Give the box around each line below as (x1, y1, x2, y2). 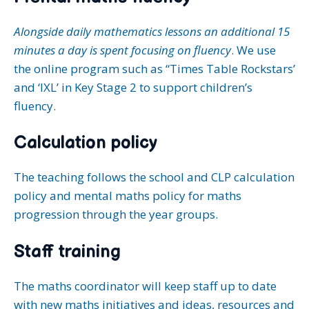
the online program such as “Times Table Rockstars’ (14, 60, 295, 77)
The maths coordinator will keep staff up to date (14, 277, 277, 294)
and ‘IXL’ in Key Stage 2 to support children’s (14, 79, 252, 95)
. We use (231, 41, 276, 58)
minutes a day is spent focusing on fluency (14, 41, 231, 58)
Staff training (14, 241, 121, 263)
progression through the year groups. (14, 206, 221, 222)
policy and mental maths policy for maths (14, 188, 241, 203)
